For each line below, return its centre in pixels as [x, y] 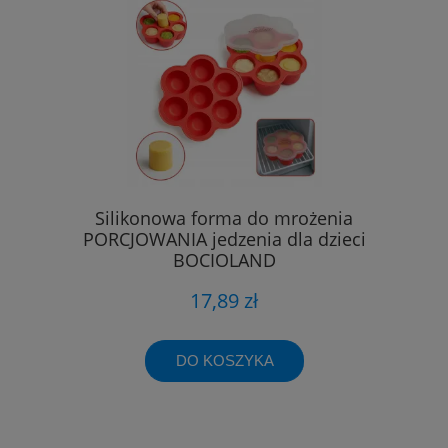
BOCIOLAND [224, 259]
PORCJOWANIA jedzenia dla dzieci [224, 238]
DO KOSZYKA [224, 361]
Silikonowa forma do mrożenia [224, 217]
